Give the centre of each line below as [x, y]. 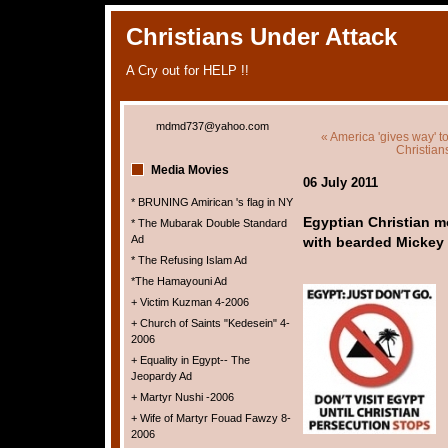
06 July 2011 [340, 182]
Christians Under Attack [261, 37]
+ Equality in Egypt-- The [190, 360]
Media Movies [189, 170]
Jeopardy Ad [161, 376]
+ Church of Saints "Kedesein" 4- [210, 323]
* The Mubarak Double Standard [208, 223]
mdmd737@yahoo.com [212, 126]
